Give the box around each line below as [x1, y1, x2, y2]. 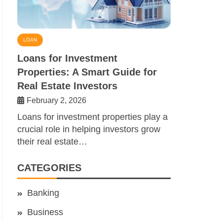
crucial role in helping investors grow [17, 124, 160, 135]
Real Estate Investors [17, 80, 117, 92]
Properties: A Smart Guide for [17, 67, 157, 78]
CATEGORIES [17, 162, 81, 174]
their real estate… [17, 137, 87, 147]
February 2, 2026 [27, 96, 86, 105]
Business [27, 207, 63, 218]
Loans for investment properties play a [17, 112, 168, 122]
